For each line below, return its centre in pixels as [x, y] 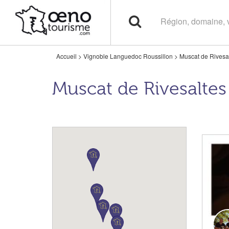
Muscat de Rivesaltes [139, 89]
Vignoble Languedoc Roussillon [128, 56]
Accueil [66, 56]
